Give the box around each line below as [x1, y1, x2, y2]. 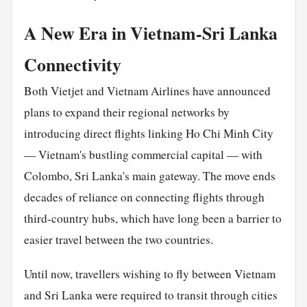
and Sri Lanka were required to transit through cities [23, 287, 278, 304]
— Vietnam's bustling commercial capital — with [23, 146, 262, 162]
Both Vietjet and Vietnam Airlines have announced [23, 82, 271, 99]
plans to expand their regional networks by [23, 103, 230, 120]
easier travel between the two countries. [23, 231, 213, 247]
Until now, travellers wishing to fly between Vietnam [23, 266, 275, 282]
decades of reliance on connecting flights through [23, 188, 265, 205]
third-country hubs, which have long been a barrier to [23, 210, 282, 226]
